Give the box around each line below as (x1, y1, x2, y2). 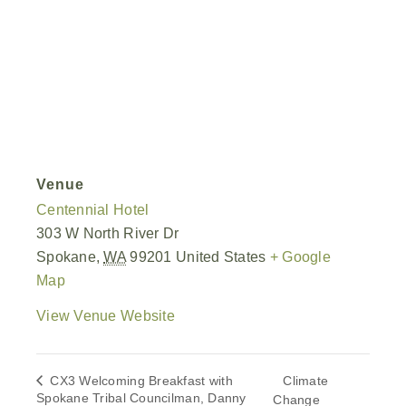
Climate (283, 373, 329, 389)
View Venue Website (36, 307, 175, 324)
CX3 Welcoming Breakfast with (46, 372, 233, 388)
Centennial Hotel (36, 201, 150, 217)
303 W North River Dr (36, 225, 179, 241)
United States (175, 248, 266, 265)
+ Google (269, 248, 332, 265)
